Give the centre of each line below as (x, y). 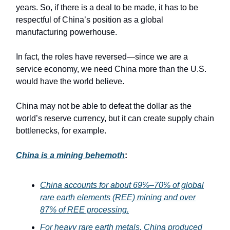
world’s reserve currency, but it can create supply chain (115, 118)
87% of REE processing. (84, 209)
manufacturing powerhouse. (68, 32)
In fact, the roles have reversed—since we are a (102, 56)
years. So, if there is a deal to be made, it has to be (107, 7)
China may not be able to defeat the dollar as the (104, 106)
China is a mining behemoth (70, 155)
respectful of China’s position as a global (90, 20)
